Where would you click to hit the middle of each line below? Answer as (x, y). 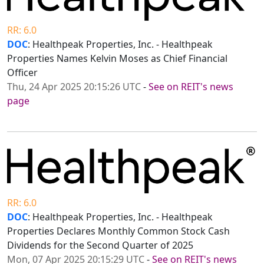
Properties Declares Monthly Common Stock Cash (118, 231)
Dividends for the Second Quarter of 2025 (100, 245)
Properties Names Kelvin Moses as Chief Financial (117, 59)
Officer (22, 73)
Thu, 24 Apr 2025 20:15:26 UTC (74, 87)
